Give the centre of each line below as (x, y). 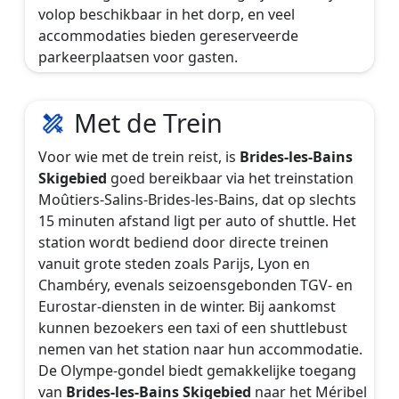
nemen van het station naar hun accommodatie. (200, 349)
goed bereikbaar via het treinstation (230, 178)
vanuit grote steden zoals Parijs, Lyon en (174, 263)
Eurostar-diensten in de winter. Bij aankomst (187, 306)
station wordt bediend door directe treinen (183, 242)
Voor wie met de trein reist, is (139, 156)
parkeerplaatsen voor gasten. (138, 57)
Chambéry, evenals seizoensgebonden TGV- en (195, 285)
